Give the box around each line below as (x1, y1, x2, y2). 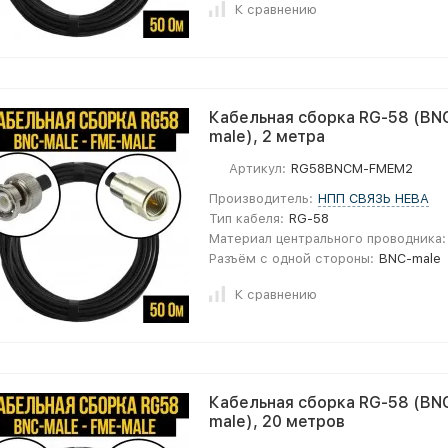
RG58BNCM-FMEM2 (291, 161, 414, 176)
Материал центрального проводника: (209, 231, 446, 246)
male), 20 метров (209, 412, 345, 431)
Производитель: (209, 191, 313, 206)
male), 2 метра (209, 127, 325, 146)
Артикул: (229, 161, 286, 176)
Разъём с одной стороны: (209, 251, 374, 266)
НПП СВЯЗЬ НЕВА (318, 191, 430, 206)
